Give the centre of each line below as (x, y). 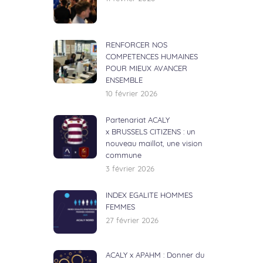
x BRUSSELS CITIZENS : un (151, 132)
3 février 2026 (130, 169)
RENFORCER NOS (136, 45)
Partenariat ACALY (138, 121)
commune (124, 156)
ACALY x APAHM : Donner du (155, 256)
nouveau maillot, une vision (154, 144)
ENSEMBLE (124, 81)
